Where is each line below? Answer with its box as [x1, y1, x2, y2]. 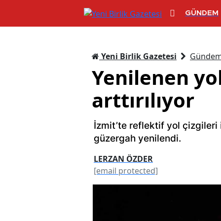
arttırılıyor [92, 86, 194, 113]
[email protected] [94, 165, 158, 176]
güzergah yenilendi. [94, 132, 181, 144]
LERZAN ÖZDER [94, 153, 153, 164]
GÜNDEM [185, 9, 219, 17]
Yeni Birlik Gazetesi [99, 50, 177, 62]
